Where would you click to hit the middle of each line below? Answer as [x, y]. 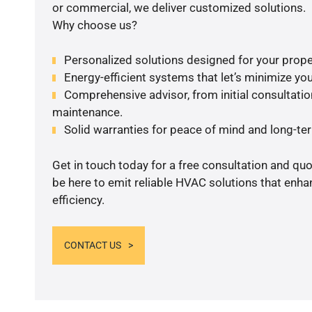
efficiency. [78, 200]
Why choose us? [94, 25]
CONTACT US [92, 245]
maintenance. [87, 112]
